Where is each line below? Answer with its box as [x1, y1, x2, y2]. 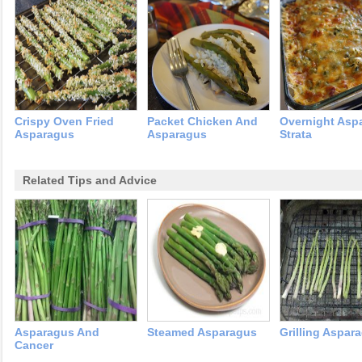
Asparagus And [15, 326, 99, 339]
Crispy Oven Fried [15, 115, 114, 128]
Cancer [15, 339, 53, 351]
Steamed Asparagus [147, 326, 257, 339]
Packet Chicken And [147, 115, 258, 128]
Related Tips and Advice [23, 174, 157, 187]
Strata [280, 128, 312, 141]
